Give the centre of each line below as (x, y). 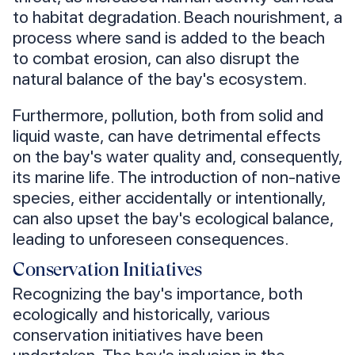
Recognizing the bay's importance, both (158, 294)
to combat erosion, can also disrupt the (156, 58)
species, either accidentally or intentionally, (169, 198)
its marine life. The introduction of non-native (177, 177)
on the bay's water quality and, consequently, (177, 157)
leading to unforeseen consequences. (151, 239)
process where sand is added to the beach (169, 38)
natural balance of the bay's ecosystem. (160, 79)
